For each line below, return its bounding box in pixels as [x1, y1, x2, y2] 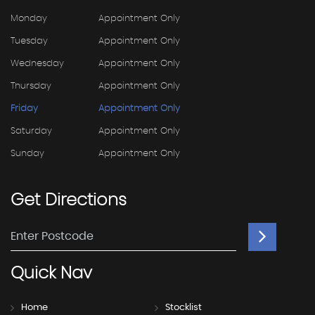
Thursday [11, 81, 51, 91]
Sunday [11, 148, 44, 158]
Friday [11, 103, 38, 113]
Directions [40, 191, 127, 209]
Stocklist [165, 302, 202, 312]
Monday [11, 13, 47, 23]
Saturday [11, 126, 52, 136]
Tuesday [11, 36, 48, 46]
